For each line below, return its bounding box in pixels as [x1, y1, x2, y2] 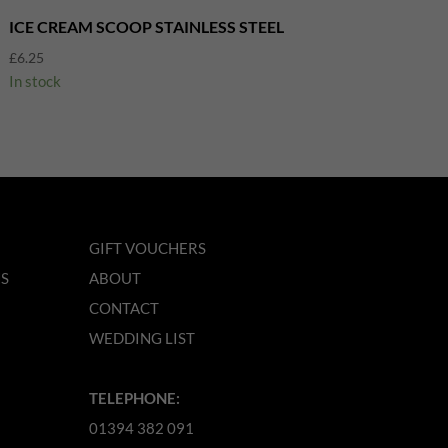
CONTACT [89, 299, 160, 318]
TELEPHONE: [89, 389, 181, 408]
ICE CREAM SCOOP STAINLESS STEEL [8, 16, 284, 36]
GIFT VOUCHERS [89, 239, 207, 258]
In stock [8, 71, 61, 90]
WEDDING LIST [89, 329, 196, 348]
